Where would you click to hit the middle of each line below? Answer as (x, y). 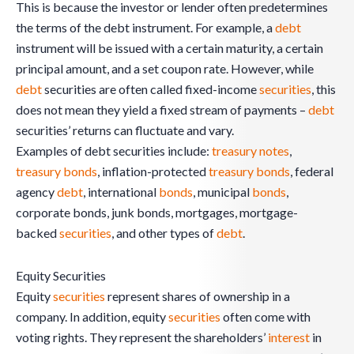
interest (289, 337)
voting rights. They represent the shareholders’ (142, 337)
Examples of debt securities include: (114, 151)
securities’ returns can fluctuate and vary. (125, 130)
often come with (265, 317)
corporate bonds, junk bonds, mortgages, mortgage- (157, 213)
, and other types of (164, 233)
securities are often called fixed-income (151, 89)
